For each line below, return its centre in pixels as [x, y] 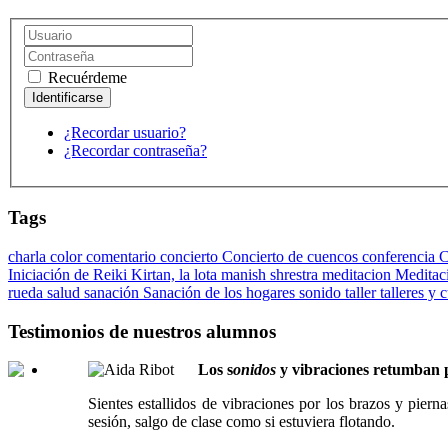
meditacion [358, 274]
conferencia [400, 256]
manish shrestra [271, 274]
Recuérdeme [85, 78]
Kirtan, [155, 274]
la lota [200, 274]
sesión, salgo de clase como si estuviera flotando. [241, 422]
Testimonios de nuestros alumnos [142, 331]
